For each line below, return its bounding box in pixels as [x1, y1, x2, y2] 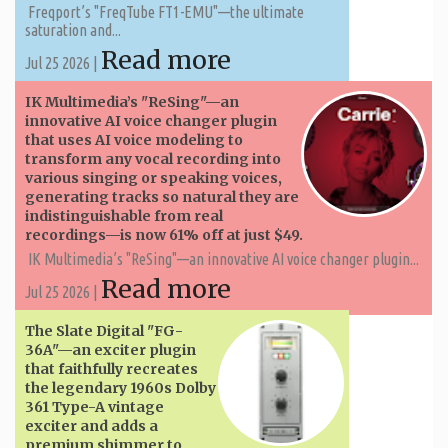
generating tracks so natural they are [25, 187, 299, 206]
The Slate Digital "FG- [25, 321, 183, 340]
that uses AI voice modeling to [25, 130, 243, 149]
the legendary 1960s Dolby [25, 378, 216, 397]
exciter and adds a [25, 416, 158, 435]
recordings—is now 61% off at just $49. [25, 225, 303, 244]
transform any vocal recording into [25, 149, 281, 168]
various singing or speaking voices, [25, 168, 282, 187]
